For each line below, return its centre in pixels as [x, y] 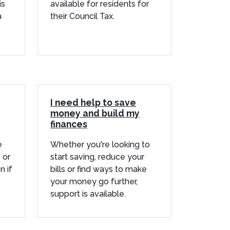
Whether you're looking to [100, 144]
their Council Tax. [82, 16]
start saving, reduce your [97, 157]
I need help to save [93, 102]
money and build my [95, 113]
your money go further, [94, 181]
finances [69, 124]
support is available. [88, 194]
